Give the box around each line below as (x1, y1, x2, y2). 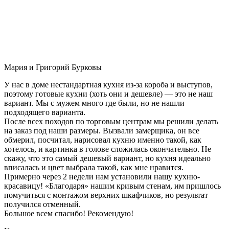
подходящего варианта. (4, 107, 85, 117)
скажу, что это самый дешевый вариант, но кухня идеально (4, 153, 211, 163)
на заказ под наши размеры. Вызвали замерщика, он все (4, 126, 199, 135)
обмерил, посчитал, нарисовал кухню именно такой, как (4, 135, 201, 144)
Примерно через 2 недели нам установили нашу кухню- (4, 172, 200, 181)
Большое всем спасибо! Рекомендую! (4, 209, 133, 218)
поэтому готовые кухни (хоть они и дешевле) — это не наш (4, 89, 213, 98)
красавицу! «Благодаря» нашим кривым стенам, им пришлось (4, 181, 221, 190)
